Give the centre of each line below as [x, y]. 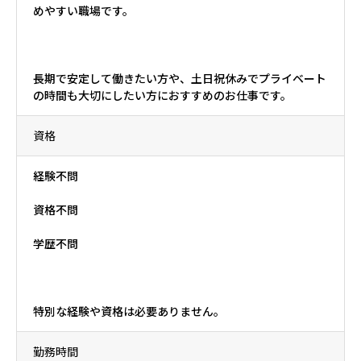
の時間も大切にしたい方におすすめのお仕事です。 [162, 95]
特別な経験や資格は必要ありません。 [129, 311]
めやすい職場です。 [83, 11]
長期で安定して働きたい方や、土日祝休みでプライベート [180, 79]
